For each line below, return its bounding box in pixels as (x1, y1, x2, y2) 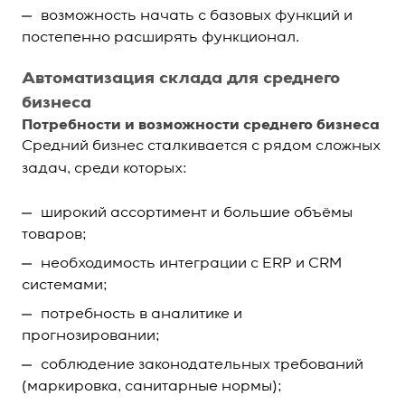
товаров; (22, 228, 87, 242)
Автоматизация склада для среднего (22, 71, 340, 87)
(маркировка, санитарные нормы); (22, 380, 282, 394)
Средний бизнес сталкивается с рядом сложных (22, 139, 381, 154)
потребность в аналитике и (41, 307, 242, 322)
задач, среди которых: (22, 162, 187, 176)
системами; (22, 278, 108, 293)
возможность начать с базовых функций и (41, 9, 353, 24)
